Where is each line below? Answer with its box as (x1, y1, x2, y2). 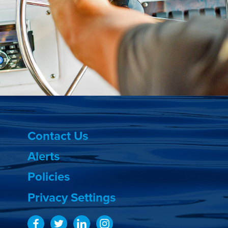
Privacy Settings (27, 190, 116, 205)
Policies (27, 169, 70, 184)
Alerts (27, 149, 60, 164)
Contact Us (27, 129, 89, 144)
